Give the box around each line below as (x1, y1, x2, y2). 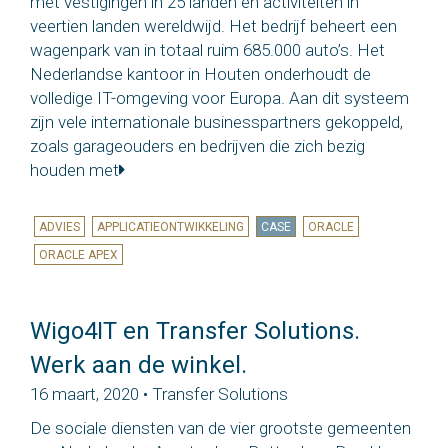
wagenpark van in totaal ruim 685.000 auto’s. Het (30, 40, 385, 61)
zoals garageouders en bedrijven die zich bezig (30, 136, 365, 157)
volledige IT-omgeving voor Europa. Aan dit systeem (30, 88, 409, 109)
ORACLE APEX (38, 247, 118, 262)
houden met (30, 160, 119, 181)
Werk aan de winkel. (30, 350, 247, 379)
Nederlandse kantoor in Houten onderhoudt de (30, 64, 371, 85)
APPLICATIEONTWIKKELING (96, 219, 244, 234)
